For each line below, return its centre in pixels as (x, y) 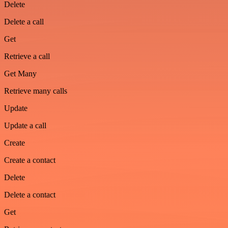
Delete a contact (30, 195)
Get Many (20, 74)
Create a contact (30, 160)
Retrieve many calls (36, 91)
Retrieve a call (27, 56)
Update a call (25, 126)
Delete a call (24, 22)
